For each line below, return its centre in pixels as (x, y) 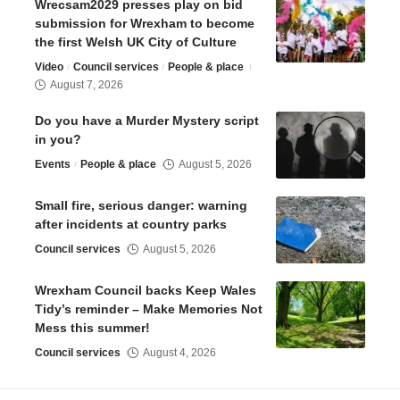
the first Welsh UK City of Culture (136, 42)
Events (53, 164)
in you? (58, 139)
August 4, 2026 (180, 352)
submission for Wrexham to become (145, 23)
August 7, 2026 (87, 84)
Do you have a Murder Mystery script (147, 120)
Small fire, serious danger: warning (141, 205)
